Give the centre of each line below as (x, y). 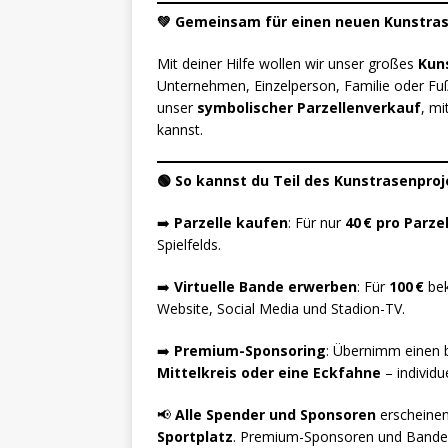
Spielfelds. (189, 245)
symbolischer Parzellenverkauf (309, 108)
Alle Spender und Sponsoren (275, 415)
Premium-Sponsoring (250, 351)
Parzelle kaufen (231, 223)
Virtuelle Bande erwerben (265, 287)
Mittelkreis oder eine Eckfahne (269, 373)
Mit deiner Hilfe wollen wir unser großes (287, 64)
